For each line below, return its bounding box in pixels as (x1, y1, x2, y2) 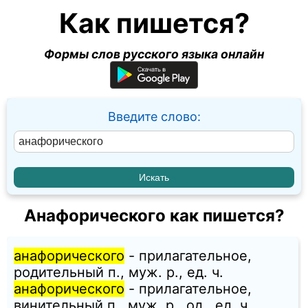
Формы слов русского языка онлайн (44, 47, 264, 61)
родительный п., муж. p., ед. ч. (14, 264, 223, 281)
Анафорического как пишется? (23, 206, 285, 226)
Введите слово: (107, 109, 201, 124)
